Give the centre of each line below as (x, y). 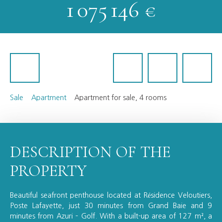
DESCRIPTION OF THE (90, 152)
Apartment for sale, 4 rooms (120, 98)
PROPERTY (48, 171)
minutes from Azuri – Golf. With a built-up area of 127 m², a (111, 216)
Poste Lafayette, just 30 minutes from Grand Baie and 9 (111, 206)
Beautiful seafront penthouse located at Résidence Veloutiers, (111, 195)
